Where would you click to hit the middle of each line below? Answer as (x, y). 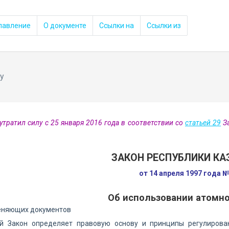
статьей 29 (203, 123)
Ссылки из (164, 26)
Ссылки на (117, 26)
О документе (65, 26)
